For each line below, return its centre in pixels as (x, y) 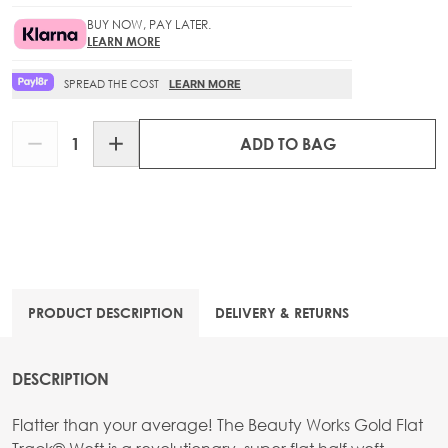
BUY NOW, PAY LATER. (149, 25)
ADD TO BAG (287, 143)
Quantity (44, 131)
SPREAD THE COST (111, 83)
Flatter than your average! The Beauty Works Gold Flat (217, 424)
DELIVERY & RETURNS (282, 312)
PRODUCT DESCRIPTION (105, 312)
